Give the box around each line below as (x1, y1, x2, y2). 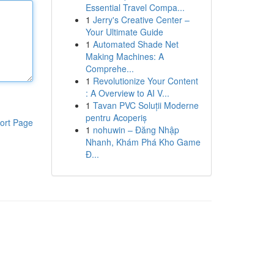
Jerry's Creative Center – (92, 13, 190, 26)
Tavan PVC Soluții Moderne (92, 99, 199, 111)
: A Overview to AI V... (85, 87, 169, 99)
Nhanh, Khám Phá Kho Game (85, 136, 201, 148)
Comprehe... (85, 62, 134, 75)
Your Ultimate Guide (85, 26, 163, 38)
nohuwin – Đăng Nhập (92, 124, 179, 136)
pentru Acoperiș (85, 111, 147, 124)
